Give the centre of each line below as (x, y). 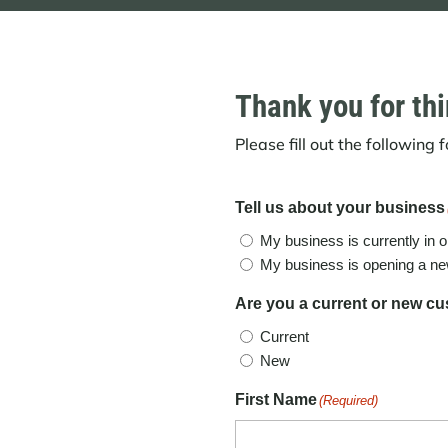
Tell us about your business (340, 208)
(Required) (349, 400)
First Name (276, 399)
